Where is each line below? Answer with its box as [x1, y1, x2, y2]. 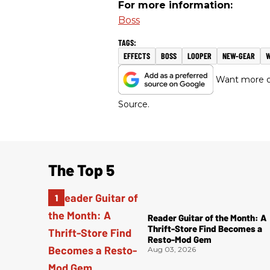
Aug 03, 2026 [148, 245, 196, 254]
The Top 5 [48, 160, 115, 180]
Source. [118, 99, 149, 110]
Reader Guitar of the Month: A [148, 212, 267, 224]
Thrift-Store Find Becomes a [148, 223, 263, 234]
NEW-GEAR [222, 51, 255, 61]
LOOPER [187, 51, 212, 61]
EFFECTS [124, 51, 150, 61]
